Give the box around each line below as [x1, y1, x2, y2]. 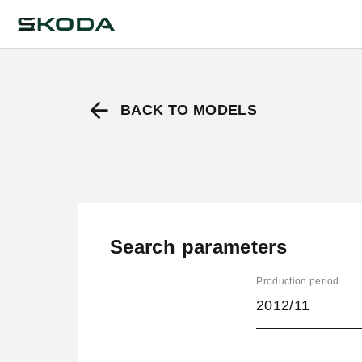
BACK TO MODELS [120, 102, 258, 118]
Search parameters [110, 236, 288, 259]
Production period [255, 276, 339, 287]
